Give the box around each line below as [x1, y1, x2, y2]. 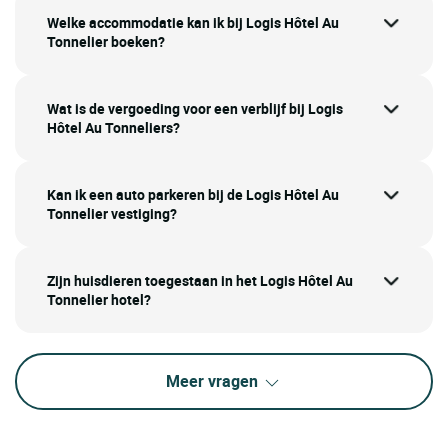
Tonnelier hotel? [47, 290, 151, 310]
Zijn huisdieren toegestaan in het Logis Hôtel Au [47, 271, 353, 291]
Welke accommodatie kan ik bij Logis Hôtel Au [47, 13, 339, 33]
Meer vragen [166, 370, 262, 393]
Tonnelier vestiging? [47, 204, 177, 224]
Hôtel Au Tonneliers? [47, 118, 180, 138]
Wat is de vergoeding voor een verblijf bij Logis [47, 99, 343, 119]
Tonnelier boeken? [47, 32, 165, 52]
